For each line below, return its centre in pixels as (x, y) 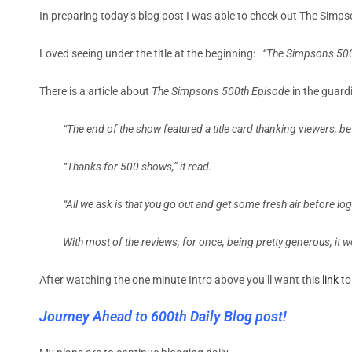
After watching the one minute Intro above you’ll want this (181, 279)
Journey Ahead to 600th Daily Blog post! (163, 316)
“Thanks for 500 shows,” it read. (137, 166)
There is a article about (95, 91)
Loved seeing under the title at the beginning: (151, 53)
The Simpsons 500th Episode (221, 91)
